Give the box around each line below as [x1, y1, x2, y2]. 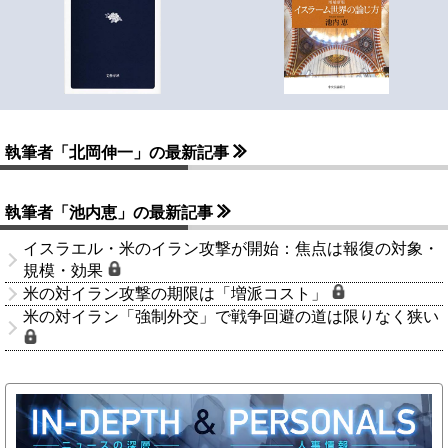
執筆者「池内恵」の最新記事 [5, 203, 217, 221]
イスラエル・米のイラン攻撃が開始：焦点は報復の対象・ [23, 239, 439, 257]
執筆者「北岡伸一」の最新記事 [5, 143, 233, 161]
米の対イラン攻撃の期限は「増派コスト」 [23, 284, 331, 302]
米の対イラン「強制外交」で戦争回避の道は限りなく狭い [23, 307, 439, 325]
